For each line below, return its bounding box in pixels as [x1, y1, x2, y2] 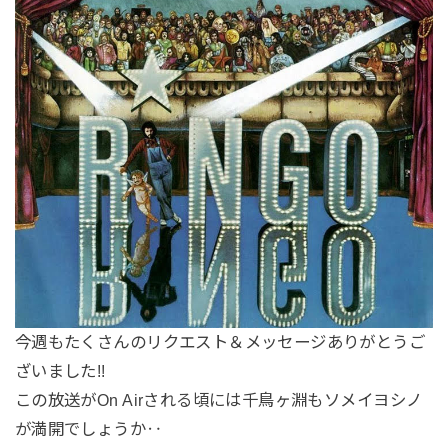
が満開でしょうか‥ [14, 419, 163, 438]
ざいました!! [14, 361, 106, 380]
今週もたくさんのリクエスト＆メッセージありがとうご [14, 332, 426, 351]
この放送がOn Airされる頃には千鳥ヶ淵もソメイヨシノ [14, 390, 423, 409]
